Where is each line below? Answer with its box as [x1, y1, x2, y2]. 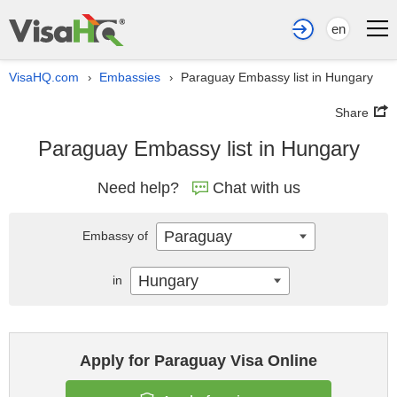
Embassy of [82, 229, 152, 243]
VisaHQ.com [9, 70, 79, 84]
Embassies [99, 70, 160, 84]
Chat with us [212, 179, 300, 197]
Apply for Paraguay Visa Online [80, 352, 317, 370]
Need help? [97, 179, 179, 197]
